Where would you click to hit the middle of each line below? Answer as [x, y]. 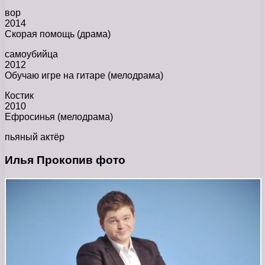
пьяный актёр [35, 137]
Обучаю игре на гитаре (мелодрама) [84, 76]
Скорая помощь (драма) [58, 34]
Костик [19, 96]
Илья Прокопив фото [65, 160]
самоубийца [31, 54]
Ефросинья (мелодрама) [59, 117]
